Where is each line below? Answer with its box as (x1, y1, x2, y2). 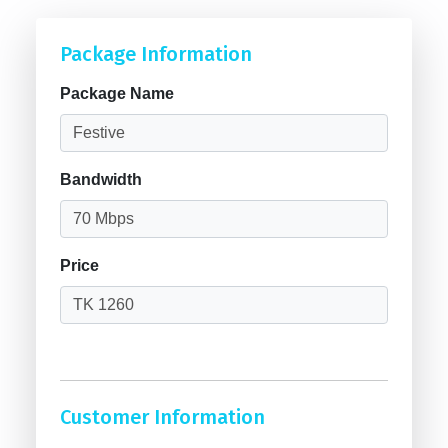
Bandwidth (60, 170, 142, 188)
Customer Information (60, 404, 265, 429)
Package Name (60, 84, 174, 102)
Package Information (60, 41, 252, 66)
